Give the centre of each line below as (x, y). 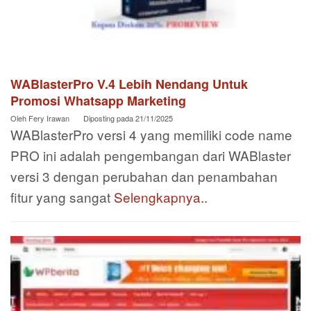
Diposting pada (109, 118)
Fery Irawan (49, 118)
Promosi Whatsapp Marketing (98, 100)
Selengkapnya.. (161, 196)
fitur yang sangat (62, 196)
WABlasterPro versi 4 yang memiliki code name (151, 134)
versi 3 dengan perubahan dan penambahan (144, 176)
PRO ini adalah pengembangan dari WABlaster (151, 155)
